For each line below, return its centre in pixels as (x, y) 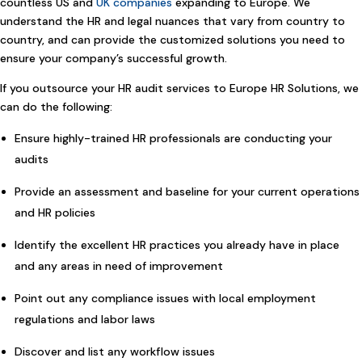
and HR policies (55, 212)
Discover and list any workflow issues (115, 351)
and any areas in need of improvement (119, 265)
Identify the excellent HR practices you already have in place (177, 244)
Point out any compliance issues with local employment (165, 298)
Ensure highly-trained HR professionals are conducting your (173, 138)
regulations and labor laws (85, 319)
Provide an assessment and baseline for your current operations (187, 191)
